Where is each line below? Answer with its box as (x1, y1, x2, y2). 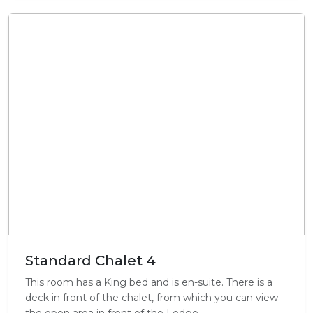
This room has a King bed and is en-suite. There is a (25, 276, 272, 289)
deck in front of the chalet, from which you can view (25, 291, 278, 304)
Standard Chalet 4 (25, 252, 156, 269)
